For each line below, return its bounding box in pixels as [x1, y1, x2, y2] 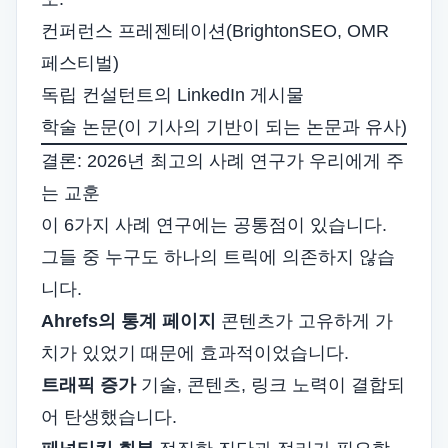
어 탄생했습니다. [41, 407, 177, 427]
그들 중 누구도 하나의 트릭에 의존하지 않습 [41, 247, 395, 267]
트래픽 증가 [41, 375, 136, 395]
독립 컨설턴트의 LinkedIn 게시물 [41, 85, 304, 105]
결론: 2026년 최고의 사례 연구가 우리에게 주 [41, 151, 404, 171]
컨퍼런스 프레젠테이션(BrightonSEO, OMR [41, 21, 389, 41]
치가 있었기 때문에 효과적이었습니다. [41, 343, 349, 363]
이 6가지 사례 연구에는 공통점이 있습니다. [41, 215, 387, 235]
